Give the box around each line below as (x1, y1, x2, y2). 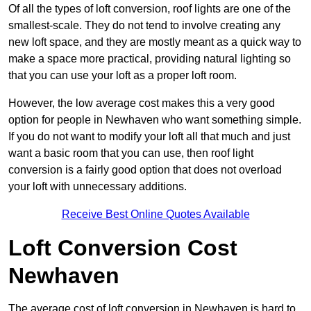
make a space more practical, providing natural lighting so (8, 53, 291, 65)
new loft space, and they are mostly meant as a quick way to (8, 36, 301, 49)
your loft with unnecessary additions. (8, 180, 187, 193)
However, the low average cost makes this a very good (8, 97, 275, 110)
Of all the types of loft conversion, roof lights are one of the (8, 3, 291, 15)
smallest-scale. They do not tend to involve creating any (8, 19, 280, 32)
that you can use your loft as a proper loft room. (8, 69, 237, 82)
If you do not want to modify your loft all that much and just (8, 131, 290, 143)
